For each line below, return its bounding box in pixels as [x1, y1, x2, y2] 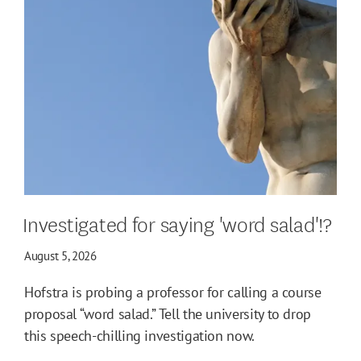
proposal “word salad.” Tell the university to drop [24, 304, 312, 323]
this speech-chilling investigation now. [24, 326, 255, 345]
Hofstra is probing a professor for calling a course [24, 282, 322, 301]
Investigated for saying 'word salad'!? [23, 207, 332, 238]
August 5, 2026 [24, 247, 97, 263]
